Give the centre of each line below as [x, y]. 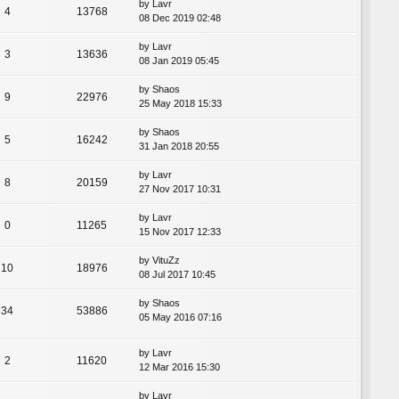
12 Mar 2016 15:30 [179, 366]
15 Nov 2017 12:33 [180, 231]
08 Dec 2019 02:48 [180, 17]
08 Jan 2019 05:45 [179, 60]
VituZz [166, 260]
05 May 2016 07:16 [180, 317]
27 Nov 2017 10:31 [180, 188]
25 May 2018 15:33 [180, 103]
